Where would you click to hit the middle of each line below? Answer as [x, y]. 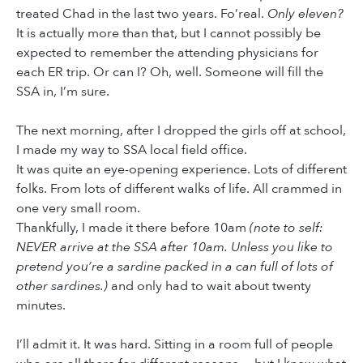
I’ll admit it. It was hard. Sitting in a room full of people [175, 345]
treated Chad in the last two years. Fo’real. [142, 14]
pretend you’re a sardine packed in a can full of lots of [175, 267]
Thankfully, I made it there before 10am [133, 228]
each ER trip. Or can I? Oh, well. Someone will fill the [170, 73]
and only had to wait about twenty [209, 286]
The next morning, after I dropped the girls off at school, [181, 131]
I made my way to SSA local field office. [132, 150]
